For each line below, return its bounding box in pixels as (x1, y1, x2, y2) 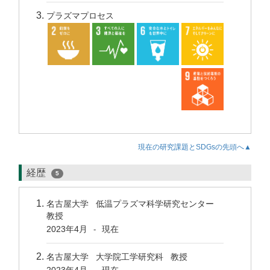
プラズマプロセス (46, 11, 114, 20)
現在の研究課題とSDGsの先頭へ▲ (138, 143, 251, 151)
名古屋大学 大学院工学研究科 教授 (46, 252, 187, 262)
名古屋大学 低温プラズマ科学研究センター (46, 199, 219, 209)
